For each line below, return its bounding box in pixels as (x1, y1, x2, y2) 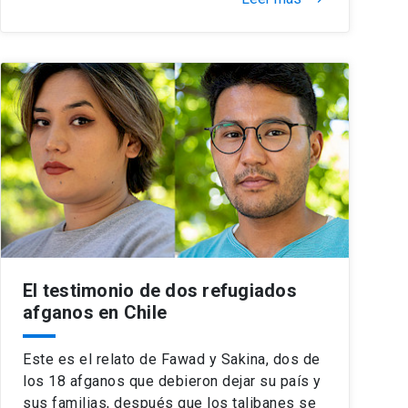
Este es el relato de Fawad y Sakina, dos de (23, 350, 321, 368)
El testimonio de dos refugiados (23, 279, 297, 301)
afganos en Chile (23, 301, 167, 323)
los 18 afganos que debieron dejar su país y (23, 372, 321, 390)
